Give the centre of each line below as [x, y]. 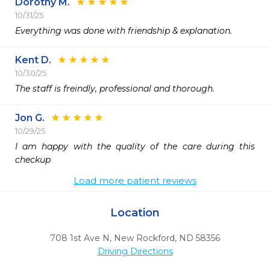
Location [135, 213]
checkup [34, 160]
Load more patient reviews [135, 181]
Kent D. [33, 60]
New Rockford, [145, 238]
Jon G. [30, 118]
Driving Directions [135, 251]
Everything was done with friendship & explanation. [127, 31]
